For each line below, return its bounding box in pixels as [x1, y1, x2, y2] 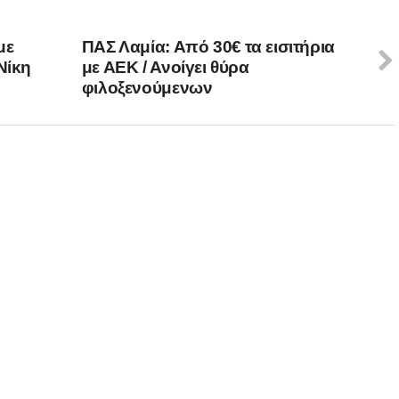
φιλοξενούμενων [81, 77, 213, 97]
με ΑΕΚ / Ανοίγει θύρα [81, 57, 249, 77]
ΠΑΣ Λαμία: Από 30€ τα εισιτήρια [81, 37, 335, 56]
